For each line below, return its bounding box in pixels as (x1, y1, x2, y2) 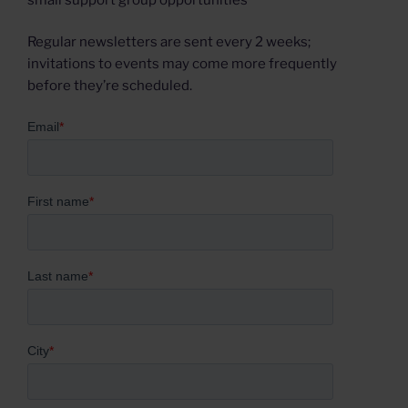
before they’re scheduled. (27, 77, 192, 94)
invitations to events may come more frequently (27, 56, 337, 72)
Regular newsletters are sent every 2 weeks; (27, 34, 311, 50)
